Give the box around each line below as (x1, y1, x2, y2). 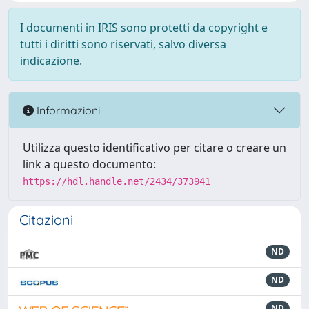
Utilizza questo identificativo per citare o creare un (23, 140, 286, 155)
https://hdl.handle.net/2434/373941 (23, 176, 210, 187)
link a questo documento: (23, 157, 156, 172)
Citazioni (19, 211, 73, 228)
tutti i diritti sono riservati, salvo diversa (20, 37, 226, 52)
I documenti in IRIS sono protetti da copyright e (20, 20, 268, 35)
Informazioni (34, 103, 100, 117)
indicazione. (20, 53, 82, 68)
